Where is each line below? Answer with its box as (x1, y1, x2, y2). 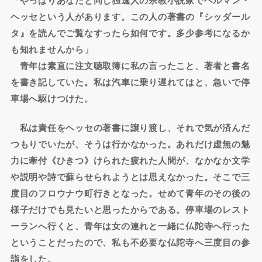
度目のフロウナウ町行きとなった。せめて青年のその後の (10, 187, 250, 199)
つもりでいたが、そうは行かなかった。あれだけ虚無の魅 (10, 137, 250, 150)
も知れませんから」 (10, 42, 94, 56)
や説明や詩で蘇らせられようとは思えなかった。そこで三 (10, 170, 250, 183)
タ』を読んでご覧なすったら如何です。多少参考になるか (10, 26, 250, 39)
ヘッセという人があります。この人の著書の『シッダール (10, 9, 250, 23)
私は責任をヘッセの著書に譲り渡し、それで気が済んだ (10, 121, 250, 134)
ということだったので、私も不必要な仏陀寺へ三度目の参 (10, 236, 250, 249)
